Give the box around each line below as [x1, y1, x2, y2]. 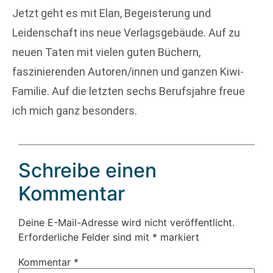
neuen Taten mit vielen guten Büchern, [12, 46, 200, 59]
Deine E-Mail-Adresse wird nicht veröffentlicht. [18, 216, 235, 229]
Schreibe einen [18, 158, 157, 183]
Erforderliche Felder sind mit [18, 231, 152, 244]
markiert [157, 231, 199, 244]
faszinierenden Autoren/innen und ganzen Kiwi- [12, 65, 244, 79]
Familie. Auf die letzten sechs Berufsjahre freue [12, 85, 245, 98]
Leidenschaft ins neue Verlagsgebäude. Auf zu [12, 26, 240, 40]
